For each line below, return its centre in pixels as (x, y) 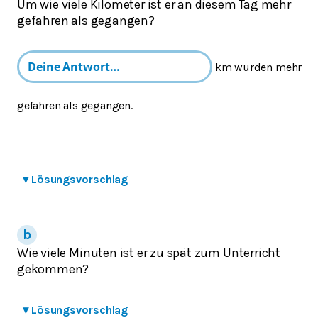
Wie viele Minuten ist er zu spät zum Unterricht (149, 252)
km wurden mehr (258, 67)
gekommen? (53, 269)
